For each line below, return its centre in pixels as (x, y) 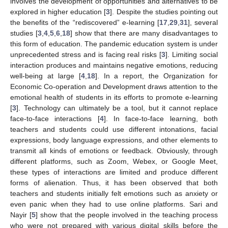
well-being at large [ (46, 76)
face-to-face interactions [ (55, 119)
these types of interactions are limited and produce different (114, 172)
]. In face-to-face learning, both (161, 119)
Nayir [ (21, 215)
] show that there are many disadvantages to (144, 33)
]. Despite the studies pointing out (164, 12)
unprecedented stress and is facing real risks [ (86, 55)
